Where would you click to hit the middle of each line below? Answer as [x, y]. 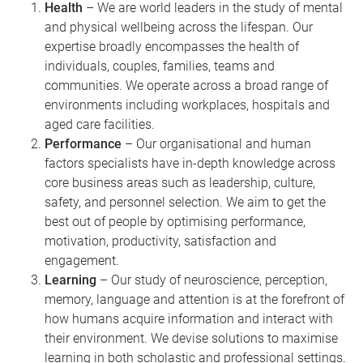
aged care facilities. [100, 124]
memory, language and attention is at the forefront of [194, 299]
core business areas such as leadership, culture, [180, 182]
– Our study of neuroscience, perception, [212, 280]
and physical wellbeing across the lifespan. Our [179, 27]
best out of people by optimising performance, [175, 221]
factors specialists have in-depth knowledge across [190, 163]
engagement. [82, 260]
